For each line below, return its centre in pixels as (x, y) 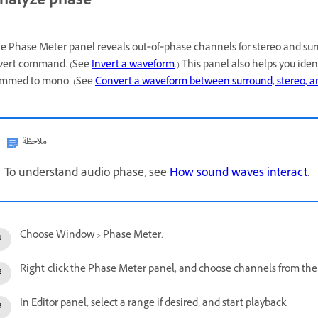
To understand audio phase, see (87, 174)
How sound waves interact (238, 174)
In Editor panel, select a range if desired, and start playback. (154, 304)
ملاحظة (34, 142)
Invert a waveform (133, 65)
